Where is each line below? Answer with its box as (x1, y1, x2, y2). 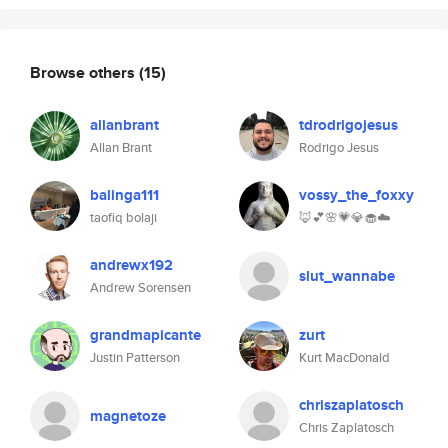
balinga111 (90, 184, 159, 206)
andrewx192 (90, 254, 173, 276)
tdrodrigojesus (299, 114, 398, 136)
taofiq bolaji (90, 208, 157, 227)
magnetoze (90, 405, 166, 427)
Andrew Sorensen (90, 278, 191, 297)
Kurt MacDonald (299, 348, 390, 367)
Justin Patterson (90, 348, 180, 367)
